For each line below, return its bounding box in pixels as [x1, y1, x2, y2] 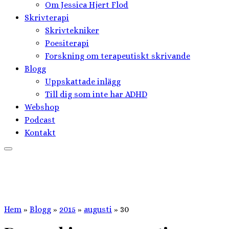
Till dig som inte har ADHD [45, 89, 147, 99]
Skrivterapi [25, 12, 69, 22]
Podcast [25, 114, 55, 125]
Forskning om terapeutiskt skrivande [45, 51, 190, 61]
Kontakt [25, 127, 56, 138]
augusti [84, 204, 112, 214]
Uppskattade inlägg [45, 76, 121, 86]
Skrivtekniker [45, 25, 99, 35]
